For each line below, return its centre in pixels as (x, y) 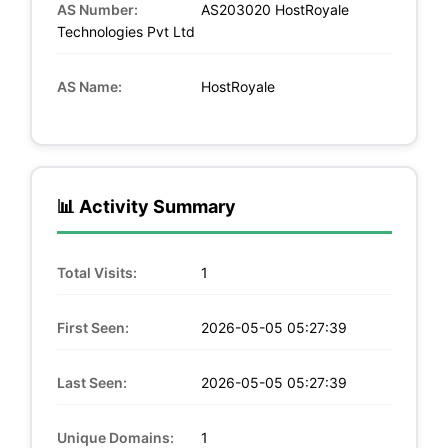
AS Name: (89, 86)
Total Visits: (96, 272)
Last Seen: (91, 382)
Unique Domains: (115, 437)
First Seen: (92, 327)
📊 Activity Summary (146, 206)
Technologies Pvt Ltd (125, 31)
